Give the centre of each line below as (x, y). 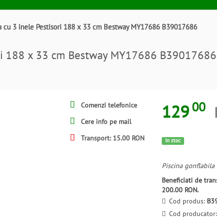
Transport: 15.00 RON (112, 138)
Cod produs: (188, 201)
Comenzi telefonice (108, 105)
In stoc (173, 140)
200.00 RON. (180, 190)
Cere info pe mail (105, 122)
